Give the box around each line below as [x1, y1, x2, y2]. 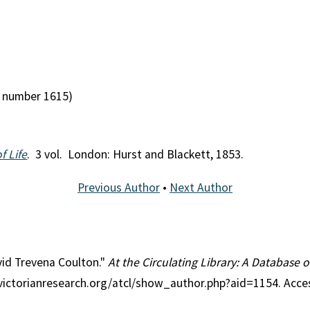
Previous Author [77, 179, 160, 195]
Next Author [170, 179, 232, 195]
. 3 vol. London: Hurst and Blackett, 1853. [27, 147, 244, 162]
